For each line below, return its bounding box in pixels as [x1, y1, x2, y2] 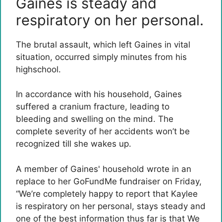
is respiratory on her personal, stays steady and [16, 201, 206, 211]
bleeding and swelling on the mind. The [16, 114, 173, 124]
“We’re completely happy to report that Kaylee [16, 188, 198, 199]
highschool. [16, 64, 61, 74]
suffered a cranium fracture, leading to [16, 102, 169, 111]
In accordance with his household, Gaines [16, 89, 182, 99]
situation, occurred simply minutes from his [16, 52, 187, 62]
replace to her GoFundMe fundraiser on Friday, [16, 176, 202, 186]
